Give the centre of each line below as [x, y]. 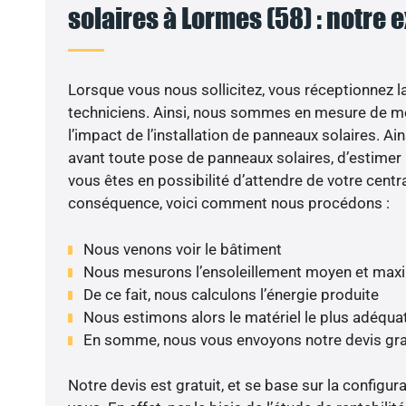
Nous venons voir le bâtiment [182, 249]
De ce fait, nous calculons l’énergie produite [231, 294]
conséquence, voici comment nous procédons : [228, 203]
